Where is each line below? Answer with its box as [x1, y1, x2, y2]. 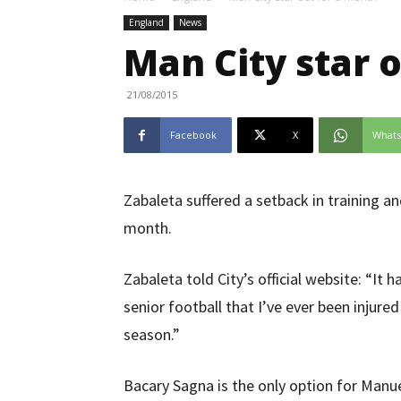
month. [124, 218, 172, 238]
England [129, 16, 164, 29]
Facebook [170, 128, 217, 141]
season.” [124, 324, 180, 345]
